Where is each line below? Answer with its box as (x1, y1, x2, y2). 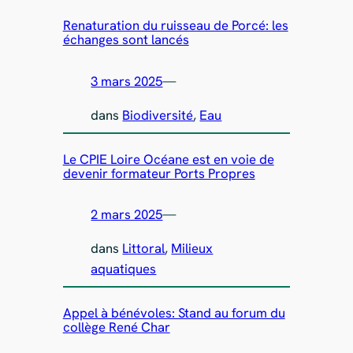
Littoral (122, 240, 165, 258)
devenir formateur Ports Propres (62, 164, 255, 182)
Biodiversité (122, 106, 194, 124)
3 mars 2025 (91, 72, 163, 90)
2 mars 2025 (91, 206, 163, 224)
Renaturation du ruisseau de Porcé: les (62, 17, 288, 35)
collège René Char (62, 318, 170, 336)
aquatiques (91, 260, 157, 278)
